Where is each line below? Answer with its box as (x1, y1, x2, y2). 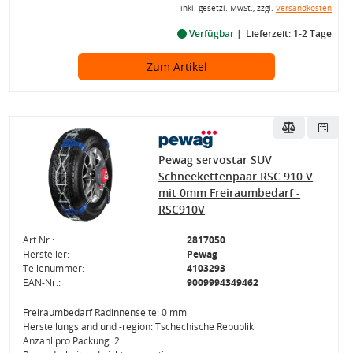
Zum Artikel (146, 59, 207, 74)
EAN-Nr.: (22, 276, 61, 289)
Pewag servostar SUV (158, 152, 273, 167)
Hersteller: (22, 247, 69, 261)
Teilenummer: (22, 262, 84, 275)
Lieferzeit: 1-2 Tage (245, 27, 332, 40)
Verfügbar (186, 27, 236, 40)
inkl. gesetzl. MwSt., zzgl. (180, 3, 276, 13)
